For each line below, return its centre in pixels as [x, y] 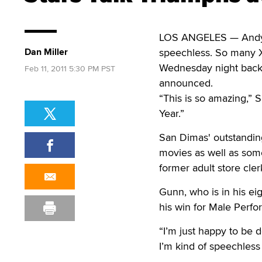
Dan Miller [46, 52]
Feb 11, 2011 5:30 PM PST [70, 68]
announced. [186, 83]
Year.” [172, 113]
